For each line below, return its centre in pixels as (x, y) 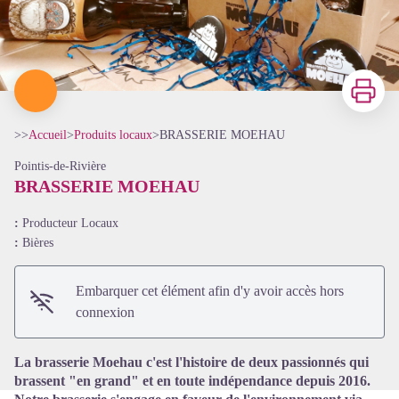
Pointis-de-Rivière (60, 166)
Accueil (48, 135)
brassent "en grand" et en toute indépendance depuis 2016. (192, 381)
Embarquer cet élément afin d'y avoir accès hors (210, 291)
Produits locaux (113, 135)
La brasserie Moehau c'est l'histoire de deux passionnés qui (191, 362)
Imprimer (367, 79)
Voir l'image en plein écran (273, 250)
